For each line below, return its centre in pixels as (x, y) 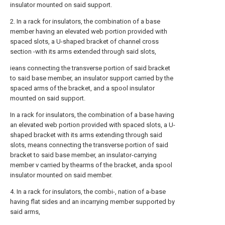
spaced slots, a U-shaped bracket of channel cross (84, 41)
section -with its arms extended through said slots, (83, 51)
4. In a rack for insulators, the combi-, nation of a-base (88, 192)
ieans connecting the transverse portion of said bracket (90, 68)
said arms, (25, 212)
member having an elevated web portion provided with (89, 31)
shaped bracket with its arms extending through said (86, 135)
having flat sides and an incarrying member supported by (92, 202)
